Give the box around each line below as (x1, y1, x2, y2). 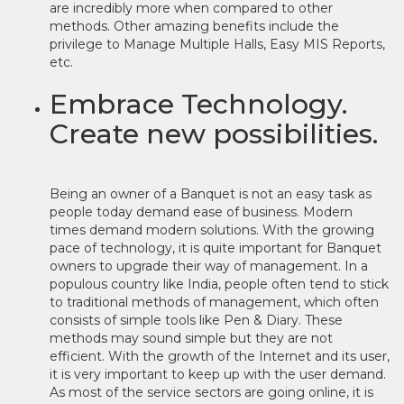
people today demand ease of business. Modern (50, 204, 353, 220)
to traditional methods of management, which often (50, 294, 379, 310)
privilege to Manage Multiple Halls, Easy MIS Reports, (50, 36, 385, 52)
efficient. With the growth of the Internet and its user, (50, 348, 390, 364)
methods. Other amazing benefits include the (50, 18, 339, 34)
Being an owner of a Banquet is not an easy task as (50, 186, 372, 202)
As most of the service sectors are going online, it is (50, 384, 373, 400)
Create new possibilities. (50, 117, 378, 151)
